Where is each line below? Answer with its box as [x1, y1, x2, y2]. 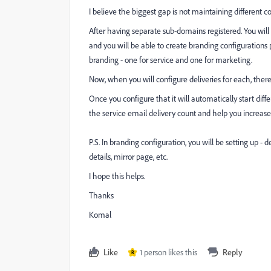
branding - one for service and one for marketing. [89, 54, 252, 65]
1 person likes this [140, 247, 197, 257]
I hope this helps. [89, 171, 147, 181]
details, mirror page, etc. [89, 151, 169, 162]
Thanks [89, 190, 114, 200]
